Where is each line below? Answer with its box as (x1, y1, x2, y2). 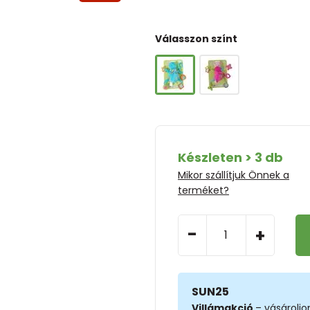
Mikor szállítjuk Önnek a (177, 167, 289, 182)
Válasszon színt (155, 31, 237, 46)
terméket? (177, 183, 229, 197)
